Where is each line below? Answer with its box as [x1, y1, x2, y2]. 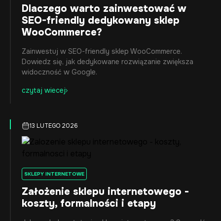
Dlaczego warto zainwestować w [22, 2, 186, 15]
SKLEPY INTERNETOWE [24, 171, 84, 177]
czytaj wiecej [22, 86, 66, 95]
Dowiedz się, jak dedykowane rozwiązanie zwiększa [22, 57, 193, 66]
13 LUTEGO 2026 [30, 122, 78, 130]
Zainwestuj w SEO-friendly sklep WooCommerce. [22, 47, 182, 56]
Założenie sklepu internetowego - [22, 185, 189, 198]
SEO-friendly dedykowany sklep [22, 14, 180, 27]
